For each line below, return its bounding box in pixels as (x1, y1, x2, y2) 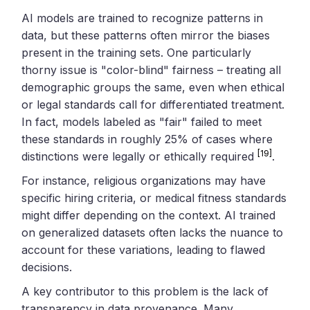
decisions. (21, 259, 73, 274)
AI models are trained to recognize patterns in (21, 10, 264, 25)
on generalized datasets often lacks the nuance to (21, 225, 284, 239)
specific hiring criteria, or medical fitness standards (21, 190, 287, 205)
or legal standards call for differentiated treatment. (21, 97, 285, 111)
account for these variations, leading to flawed (21, 242, 266, 257)
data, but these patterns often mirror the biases (21, 28, 271, 42)
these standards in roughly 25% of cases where (21, 131, 273, 146)
